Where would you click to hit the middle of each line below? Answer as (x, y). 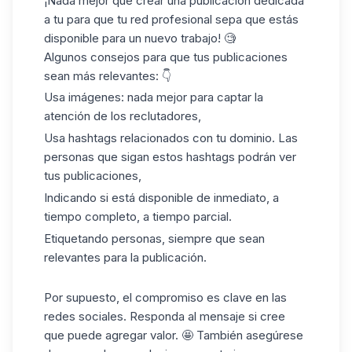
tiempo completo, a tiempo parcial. (138, 216)
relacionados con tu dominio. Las (207, 138)
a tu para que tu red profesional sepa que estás (171, 19)
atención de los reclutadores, (123, 116)
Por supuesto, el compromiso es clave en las (165, 298)
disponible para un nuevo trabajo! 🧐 (140, 38)
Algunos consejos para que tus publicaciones (166, 57)
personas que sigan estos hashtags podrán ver (170, 157)
